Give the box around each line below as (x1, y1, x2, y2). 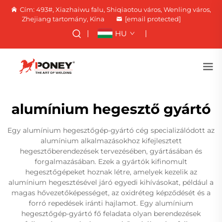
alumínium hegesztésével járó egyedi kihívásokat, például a (8, 178, 214, 187)
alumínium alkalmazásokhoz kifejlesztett (40, 136, 182, 145)
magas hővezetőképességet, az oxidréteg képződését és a (11, 188, 211, 197)
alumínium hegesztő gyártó (11, 101, 211, 117)
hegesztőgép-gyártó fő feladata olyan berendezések (21, 209, 201, 218)
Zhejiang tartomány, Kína (21, 15, 105, 23)
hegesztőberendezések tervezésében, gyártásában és (20, 147, 202, 156)
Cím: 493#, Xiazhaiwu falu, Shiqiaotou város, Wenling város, (20, 5, 211, 13)
